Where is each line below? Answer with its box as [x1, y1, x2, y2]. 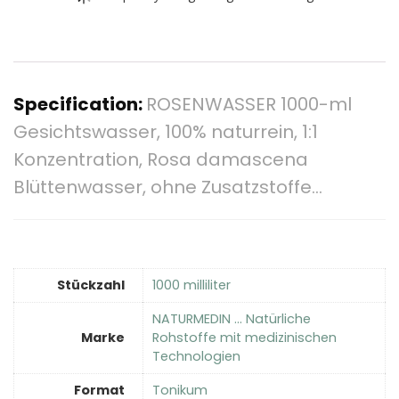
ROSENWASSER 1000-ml [146, 92, 352, 118]
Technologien [152, 346, 240, 365]
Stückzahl [57, 275, 125, 294]
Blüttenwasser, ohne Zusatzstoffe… [13, 175, 322, 200]
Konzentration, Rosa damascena [13, 147, 308, 173]
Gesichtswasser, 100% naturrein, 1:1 [13, 119, 318, 145]
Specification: [13, 92, 146, 118]
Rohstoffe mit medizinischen [152, 328, 337, 346]
